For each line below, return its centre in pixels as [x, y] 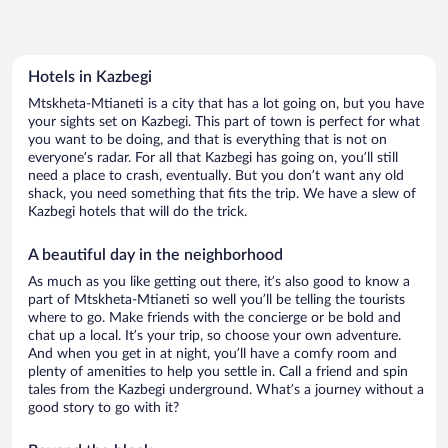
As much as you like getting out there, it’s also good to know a [219, 281]
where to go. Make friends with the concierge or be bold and [214, 317]
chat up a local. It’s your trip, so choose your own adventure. [214, 335]
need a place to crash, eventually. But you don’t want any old [216, 175]
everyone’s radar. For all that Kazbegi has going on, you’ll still [213, 157]
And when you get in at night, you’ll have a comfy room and [212, 353]
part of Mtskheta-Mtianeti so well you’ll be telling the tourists [216, 299]
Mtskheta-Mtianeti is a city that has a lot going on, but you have [226, 103]
